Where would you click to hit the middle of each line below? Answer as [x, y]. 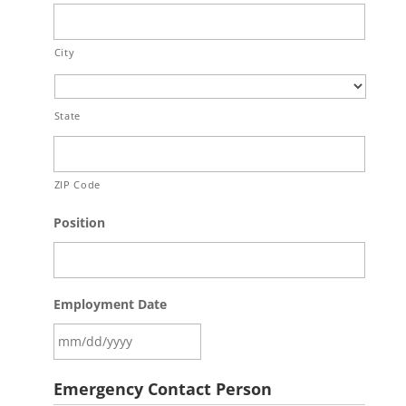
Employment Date [110, 304]
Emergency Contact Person [162, 389]
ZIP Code [77, 184]
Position [79, 222]
